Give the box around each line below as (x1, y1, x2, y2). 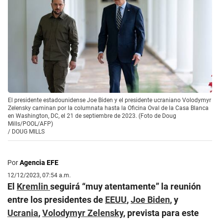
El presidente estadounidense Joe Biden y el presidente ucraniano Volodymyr (8, 96, 211, 104)
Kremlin (17, 181, 50, 192)
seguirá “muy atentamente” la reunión (50, 181, 201, 192)
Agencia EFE (20, 158, 58, 166)
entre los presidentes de (7, 194, 105, 205)
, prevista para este (123, 207, 199, 218)
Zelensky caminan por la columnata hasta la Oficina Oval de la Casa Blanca (8, 104, 209, 111)
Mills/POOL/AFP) (8, 120, 53, 127)
